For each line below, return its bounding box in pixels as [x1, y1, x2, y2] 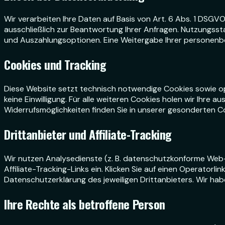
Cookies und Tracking [4, 55, 106, 74]
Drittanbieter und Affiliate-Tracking [4, 125, 172, 144]
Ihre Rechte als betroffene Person [4, 194, 165, 213]
